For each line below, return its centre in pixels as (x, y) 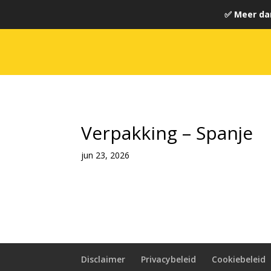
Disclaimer (103, 259)
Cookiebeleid (239, 259)
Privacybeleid (169, 259)
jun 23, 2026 (106, 155)
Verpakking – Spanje (167, 133)
